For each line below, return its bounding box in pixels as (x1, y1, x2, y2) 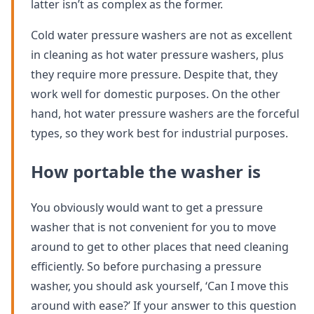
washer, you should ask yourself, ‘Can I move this (31, 278, 289, 294)
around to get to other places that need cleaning (31, 239, 289, 255)
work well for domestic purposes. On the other (31, 86, 280, 102)
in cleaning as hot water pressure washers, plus (31, 47, 284, 63)
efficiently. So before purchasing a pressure (31, 259, 261, 275)
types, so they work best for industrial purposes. (31, 125, 288, 142)
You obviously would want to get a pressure (31, 200, 263, 216)
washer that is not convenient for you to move (31, 219, 276, 235)
